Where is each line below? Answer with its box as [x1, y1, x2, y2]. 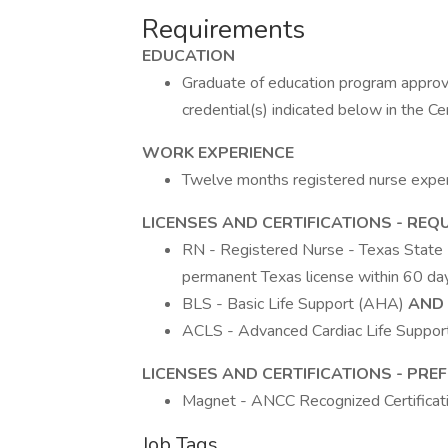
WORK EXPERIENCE [142, 142, 294, 164]
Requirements [142, 12, 305, 47]
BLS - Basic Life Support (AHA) [182, 293, 408, 315]
